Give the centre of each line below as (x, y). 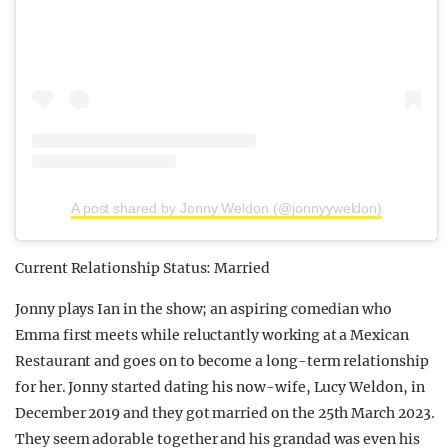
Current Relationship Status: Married (142, 268)
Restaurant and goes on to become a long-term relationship (222, 361)
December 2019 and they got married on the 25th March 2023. (225, 413)
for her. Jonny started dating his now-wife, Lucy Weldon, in (220, 387)
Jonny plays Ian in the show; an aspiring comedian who (204, 309)
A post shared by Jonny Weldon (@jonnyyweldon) (226, 208)
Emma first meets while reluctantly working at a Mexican (212, 335)
